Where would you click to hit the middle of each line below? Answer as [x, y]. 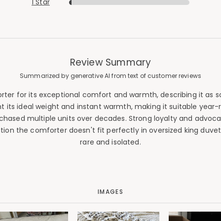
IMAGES [110, 192]
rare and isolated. [110, 142]
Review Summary [110, 62]
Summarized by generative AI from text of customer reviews [110, 76]
